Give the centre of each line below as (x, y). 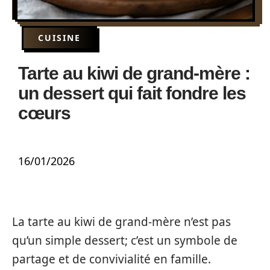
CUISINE (59, 38)
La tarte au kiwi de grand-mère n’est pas (121, 222)
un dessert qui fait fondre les (132, 93)
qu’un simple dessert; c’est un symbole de (125, 240)
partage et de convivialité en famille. (111, 259)
